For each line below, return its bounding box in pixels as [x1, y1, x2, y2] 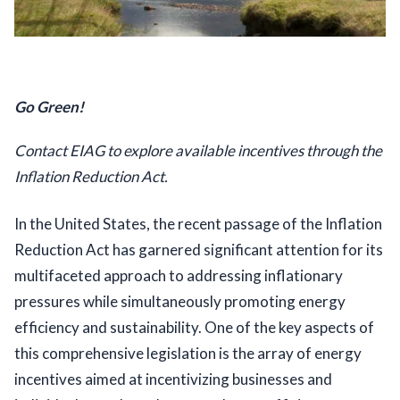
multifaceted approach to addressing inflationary [14, 266, 343, 286]
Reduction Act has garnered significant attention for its [14, 240, 383, 260]
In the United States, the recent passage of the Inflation [14, 214, 382, 234]
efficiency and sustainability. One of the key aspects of [14, 318, 374, 337]
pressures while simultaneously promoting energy [14, 292, 346, 312]
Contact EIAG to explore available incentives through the [14, 141, 382, 161]
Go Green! [14, 97, 84, 117]
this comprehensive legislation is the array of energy [14, 344, 362, 363]
